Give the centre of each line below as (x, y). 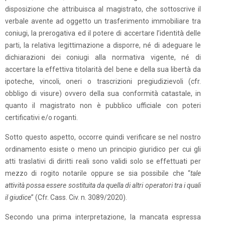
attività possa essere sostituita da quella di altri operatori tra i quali (103, 185)
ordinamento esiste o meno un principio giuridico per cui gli (103, 149)
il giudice (18, 197)
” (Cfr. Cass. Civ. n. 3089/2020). (79, 197)
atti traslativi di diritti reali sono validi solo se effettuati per (103, 161)
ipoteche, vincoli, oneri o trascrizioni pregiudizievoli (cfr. (103, 81)
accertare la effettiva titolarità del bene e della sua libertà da (103, 69)
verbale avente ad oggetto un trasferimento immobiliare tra (103, 21)
